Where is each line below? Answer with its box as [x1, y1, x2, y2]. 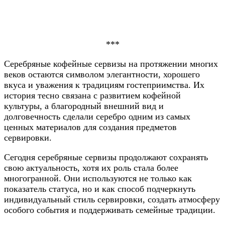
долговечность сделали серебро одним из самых [4, 111, 190, 122]
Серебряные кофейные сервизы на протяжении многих [4, 59, 218, 69]
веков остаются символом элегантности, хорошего [4, 69, 200, 80]
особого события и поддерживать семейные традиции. [4, 205, 215, 215]
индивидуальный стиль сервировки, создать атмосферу [4, 194, 220, 205]
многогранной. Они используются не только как [4, 173, 192, 184]
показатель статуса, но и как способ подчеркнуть [4, 184, 195, 194]
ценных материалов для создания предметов [4, 122, 177, 133]
